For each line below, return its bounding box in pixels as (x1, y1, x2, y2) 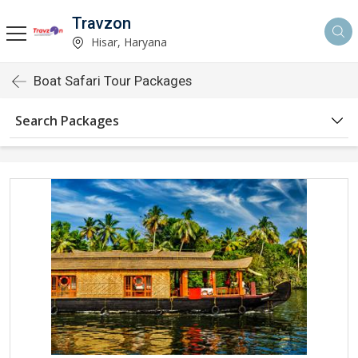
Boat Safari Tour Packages (34, 73, 192, 89)
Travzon (72, 13, 131, 33)
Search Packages (15, 112, 119, 129)
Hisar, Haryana (88, 34, 167, 50)
